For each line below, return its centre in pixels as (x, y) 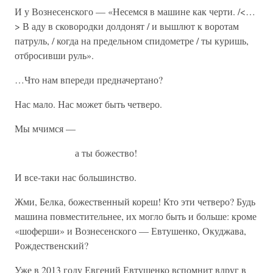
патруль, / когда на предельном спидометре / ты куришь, (132, 41)
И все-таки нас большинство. (76, 177)
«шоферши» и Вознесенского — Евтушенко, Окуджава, (130, 231)
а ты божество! (76, 153)
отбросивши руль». (54, 55)
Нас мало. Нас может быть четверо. (88, 104)
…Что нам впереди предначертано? (89, 80)
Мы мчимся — (45, 128)
